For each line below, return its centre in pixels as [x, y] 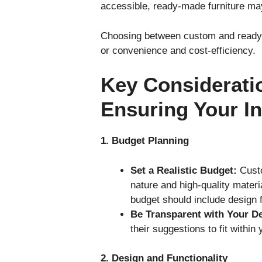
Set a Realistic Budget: [184, 170]
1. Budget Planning [145, 141]
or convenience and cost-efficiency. [178, 50]
